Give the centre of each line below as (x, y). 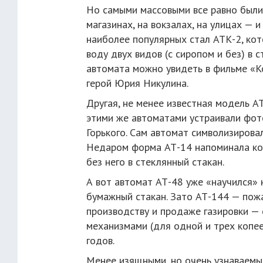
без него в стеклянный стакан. (155, 162)
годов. (100, 240)
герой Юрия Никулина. (137, 83)
